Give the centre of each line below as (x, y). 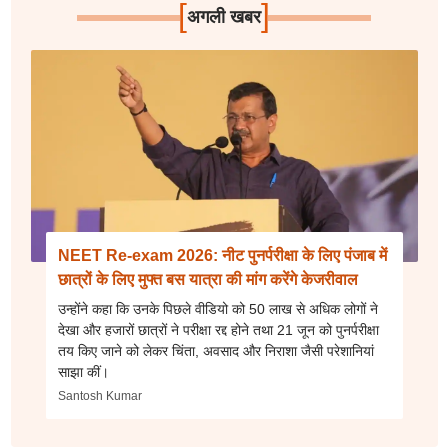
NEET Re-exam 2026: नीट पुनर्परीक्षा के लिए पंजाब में (222, 255)
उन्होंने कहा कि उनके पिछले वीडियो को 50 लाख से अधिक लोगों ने (217, 309)
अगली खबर (223, 17)
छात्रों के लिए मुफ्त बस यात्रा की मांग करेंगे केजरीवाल (207, 279)
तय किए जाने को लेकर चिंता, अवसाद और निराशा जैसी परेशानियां (215, 351)
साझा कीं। (83, 372)
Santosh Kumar (99, 396)
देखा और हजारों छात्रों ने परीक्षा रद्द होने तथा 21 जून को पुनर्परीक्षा (218, 330)
